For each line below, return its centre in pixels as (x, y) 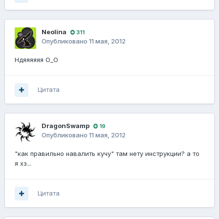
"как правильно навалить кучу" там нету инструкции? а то (107, 154)
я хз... (23, 164)
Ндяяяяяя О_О (36, 60)
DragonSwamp (66, 126)
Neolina (54, 32)
